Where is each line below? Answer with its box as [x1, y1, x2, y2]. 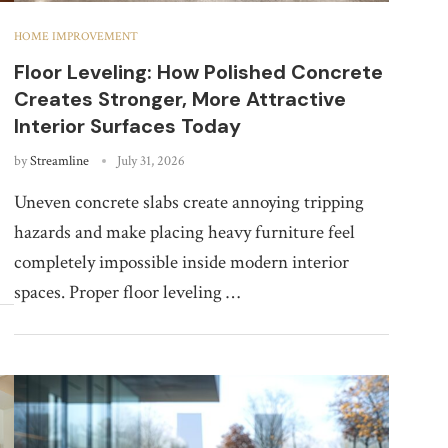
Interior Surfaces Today [13, 112, 241, 139]
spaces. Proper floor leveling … [13, 279, 240, 305]
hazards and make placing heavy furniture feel [13, 219, 355, 245]
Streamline [29, 151, 89, 170]
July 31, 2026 [116, 151, 185, 170]
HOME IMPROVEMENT [13, 28, 138, 44]
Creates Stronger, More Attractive [13, 85, 346, 112]
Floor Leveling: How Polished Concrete [13, 58, 383, 85]
